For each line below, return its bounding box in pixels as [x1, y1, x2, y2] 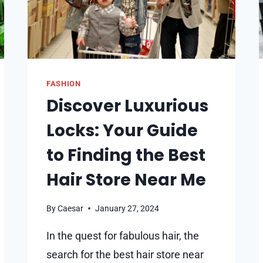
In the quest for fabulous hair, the [46, 229, 199, 242]
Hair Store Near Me [46, 168, 206, 192]
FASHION [46, 79, 81, 88]
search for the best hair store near [46, 248, 204, 261]
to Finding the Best [46, 144, 205, 167]
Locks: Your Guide [46, 119, 198, 143]
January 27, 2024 [95, 203, 160, 214]
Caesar [58, 203, 84, 214]
